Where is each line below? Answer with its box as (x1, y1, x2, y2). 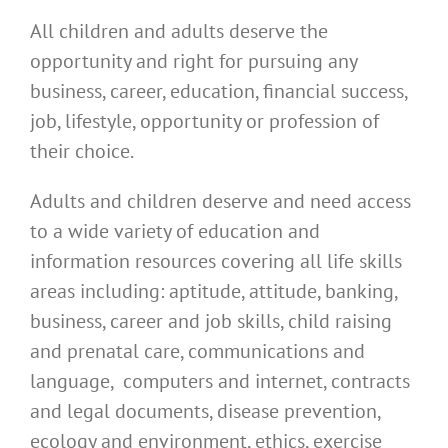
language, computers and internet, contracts (30, 368, 410, 395)
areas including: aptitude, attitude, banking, (30, 278, 397, 305)
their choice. (30, 138, 134, 165)
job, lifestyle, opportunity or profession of (30, 108, 379, 135)
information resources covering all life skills (30, 248, 402, 275)
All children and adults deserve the (30, 18, 328, 45)
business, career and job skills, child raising (30, 308, 392, 335)
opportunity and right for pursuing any (30, 48, 357, 75)
